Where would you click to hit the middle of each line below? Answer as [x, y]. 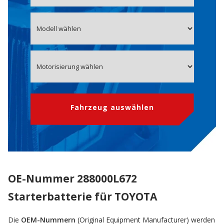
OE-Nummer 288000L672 [72, 178]
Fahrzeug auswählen [112, 107]
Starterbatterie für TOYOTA [82, 196]
